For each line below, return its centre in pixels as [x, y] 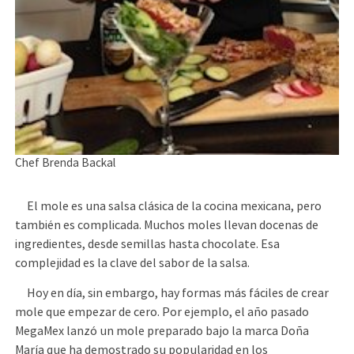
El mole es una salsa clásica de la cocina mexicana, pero [169, 206]
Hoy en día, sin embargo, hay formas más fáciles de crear [172, 294]
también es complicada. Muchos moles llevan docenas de [167, 225]
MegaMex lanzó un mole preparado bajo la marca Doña [162, 331]
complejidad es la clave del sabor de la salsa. [133, 263]
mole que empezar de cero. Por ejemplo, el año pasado [162, 313]
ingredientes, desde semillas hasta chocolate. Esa [148, 244]
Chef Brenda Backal [66, 164]
